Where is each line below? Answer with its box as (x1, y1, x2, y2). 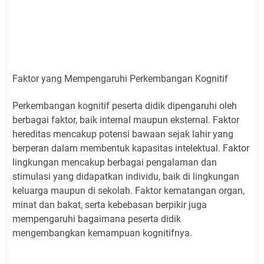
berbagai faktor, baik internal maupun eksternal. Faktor (12, 114, 239, 126)
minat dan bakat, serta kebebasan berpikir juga (12, 199, 207, 210)
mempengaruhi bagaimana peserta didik (12, 213, 181, 225)
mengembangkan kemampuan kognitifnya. (12, 227, 192, 239)
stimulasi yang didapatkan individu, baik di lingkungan (12, 170, 239, 182)
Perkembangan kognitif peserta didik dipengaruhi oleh (12, 100, 237, 111)
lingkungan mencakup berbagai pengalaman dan (12, 156, 217, 168)
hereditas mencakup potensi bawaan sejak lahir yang (12, 128, 233, 140)
